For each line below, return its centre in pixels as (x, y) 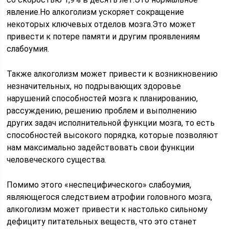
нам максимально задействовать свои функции (101, 147)
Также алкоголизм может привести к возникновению (112, 74)
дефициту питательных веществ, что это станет (102, 222)
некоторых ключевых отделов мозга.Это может (101, 24)
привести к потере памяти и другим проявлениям (104, 37)
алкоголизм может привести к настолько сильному (107, 209)
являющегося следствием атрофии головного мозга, (110, 197)
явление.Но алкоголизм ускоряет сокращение (96, 12)
